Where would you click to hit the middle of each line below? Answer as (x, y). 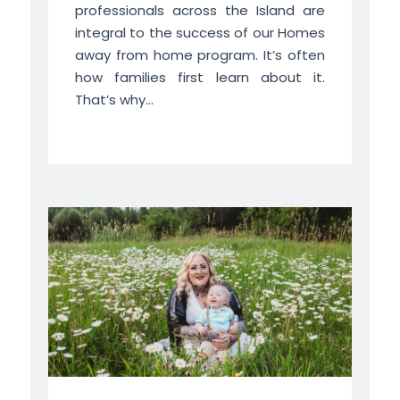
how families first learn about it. (200, 77)
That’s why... (114, 99)
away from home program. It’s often (200, 54)
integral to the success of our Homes (200, 32)
